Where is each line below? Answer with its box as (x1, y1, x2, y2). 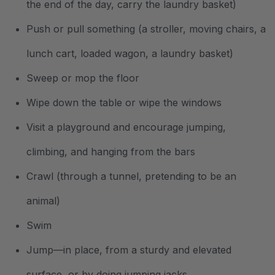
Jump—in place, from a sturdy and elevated (26, 243, 231, 256)
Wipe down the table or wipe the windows (26, 96, 222, 109)
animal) (26, 194, 60, 207)
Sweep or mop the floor (26, 71, 139, 84)
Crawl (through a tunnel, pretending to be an (26, 169, 236, 182)
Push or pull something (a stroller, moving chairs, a (26, 22, 266, 35)
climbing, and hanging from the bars (26, 145, 195, 158)
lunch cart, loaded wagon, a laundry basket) (26, 47, 233, 60)
